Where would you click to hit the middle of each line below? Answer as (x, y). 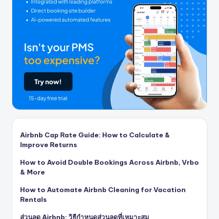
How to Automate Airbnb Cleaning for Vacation (103, 189)
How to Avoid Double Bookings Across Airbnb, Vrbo (109, 162)
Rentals (33, 199)
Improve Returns (49, 144)
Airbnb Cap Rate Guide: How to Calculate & (95, 135)
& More (33, 172)
